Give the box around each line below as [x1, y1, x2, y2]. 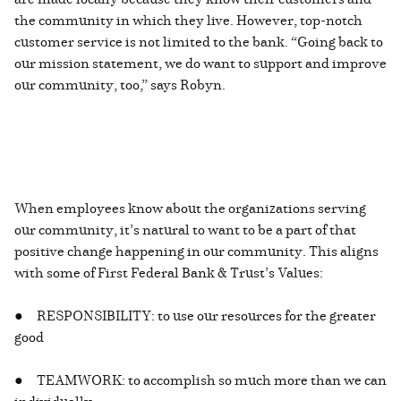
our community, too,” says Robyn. [14, 74, 226, 95]
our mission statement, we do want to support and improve [14, 53, 387, 73]
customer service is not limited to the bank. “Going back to [14, 31, 383, 52]
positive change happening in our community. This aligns [14, 241, 379, 261]
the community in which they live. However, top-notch [14, 10, 363, 30]
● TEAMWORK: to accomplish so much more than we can [14, 370, 387, 390]
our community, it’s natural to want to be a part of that [14, 219, 356, 240]
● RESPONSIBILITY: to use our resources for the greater [14, 305, 376, 326]
